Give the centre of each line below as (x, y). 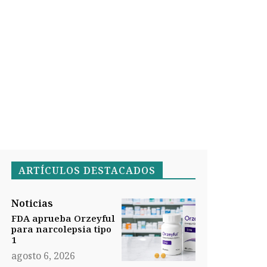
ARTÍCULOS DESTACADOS (87, 171)
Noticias (32, 204)
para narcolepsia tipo (61, 229)
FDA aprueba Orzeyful (63, 218)
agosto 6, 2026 (43, 256)
